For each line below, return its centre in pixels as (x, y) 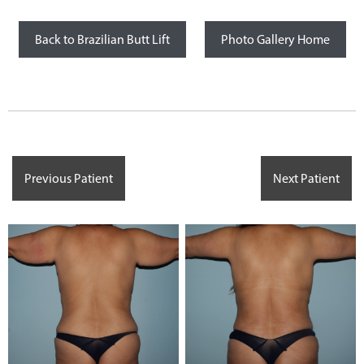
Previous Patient (69, 178)
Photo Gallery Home (275, 39)
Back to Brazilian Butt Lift (102, 39)
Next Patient (306, 178)
